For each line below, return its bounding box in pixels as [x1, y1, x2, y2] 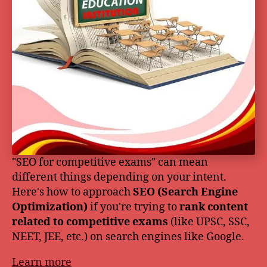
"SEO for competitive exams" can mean [12, 155, 208, 169]
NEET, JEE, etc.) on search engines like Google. [12, 229, 244, 244]
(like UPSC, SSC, [168, 215, 250, 229]
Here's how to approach [12, 185, 133, 199]
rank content [179, 200, 248, 214]
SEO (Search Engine [133, 185, 238, 199]
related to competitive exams [12, 215, 168, 229]
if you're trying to [88, 200, 179, 214]
